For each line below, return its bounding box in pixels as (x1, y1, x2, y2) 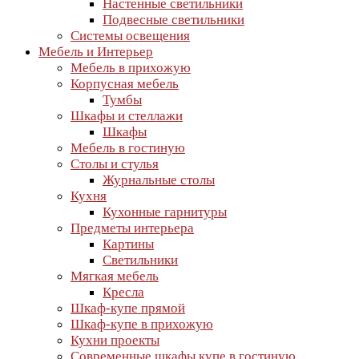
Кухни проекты (71, 333, 159, 348)
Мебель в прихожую (71, 60, 191, 75)
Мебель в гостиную (71, 140, 185, 155)
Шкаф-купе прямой (71, 301, 185, 316)
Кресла (103, 284, 144, 300)
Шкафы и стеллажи (71, 108, 183, 123)
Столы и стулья (71, 156, 159, 171)
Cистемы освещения (71, 28, 190, 43)
